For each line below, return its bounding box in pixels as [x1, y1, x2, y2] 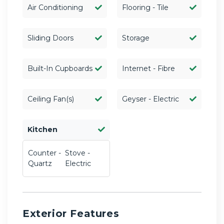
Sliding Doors [27, 33, 73, 42]
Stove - [64, 148, 90, 157]
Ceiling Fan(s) [27, 94, 74, 103]
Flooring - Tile [122, 2, 168, 12]
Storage [122, 33, 149, 42]
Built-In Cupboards [27, 63, 92, 73]
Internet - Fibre [122, 63, 175, 73]
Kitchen [27, 124, 57, 134]
